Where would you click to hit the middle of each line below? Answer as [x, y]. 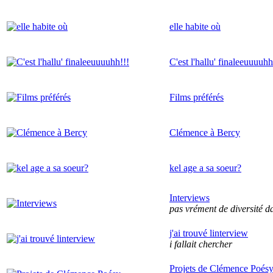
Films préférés [197, 97]
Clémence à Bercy [205, 132]
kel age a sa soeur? [205, 168]
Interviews [190, 197]
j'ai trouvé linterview [209, 233]
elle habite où [195, 26]
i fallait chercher [201, 244]
